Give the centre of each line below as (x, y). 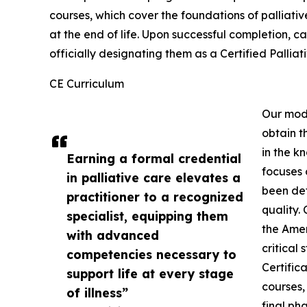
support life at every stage (150, 274)
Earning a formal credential (154, 159)
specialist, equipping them (147, 216)
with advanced (113, 235)
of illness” (97, 293)
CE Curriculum (87, 84)
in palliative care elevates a (153, 178)
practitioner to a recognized (155, 197)
